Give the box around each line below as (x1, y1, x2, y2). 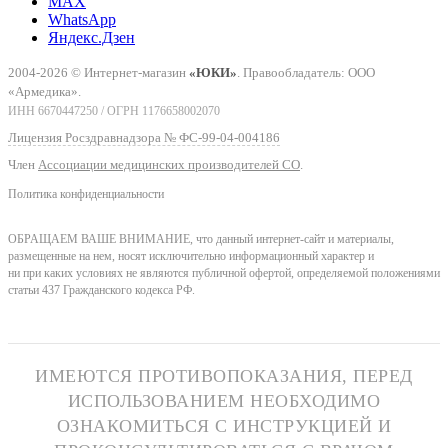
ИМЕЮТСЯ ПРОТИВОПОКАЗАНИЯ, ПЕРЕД (35, 366, 413, 387)
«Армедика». (8, 83, 81, 99)
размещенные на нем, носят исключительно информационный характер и (8, 250, 374, 264)
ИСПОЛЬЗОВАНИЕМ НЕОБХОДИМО (67, 391, 381, 412)
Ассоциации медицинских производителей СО (38, 156, 300, 172)
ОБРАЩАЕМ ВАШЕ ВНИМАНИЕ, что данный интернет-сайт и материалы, (8, 233, 394, 247)
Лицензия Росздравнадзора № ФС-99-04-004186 (8, 129, 280, 145)
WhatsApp (48, 10, 116, 28)
